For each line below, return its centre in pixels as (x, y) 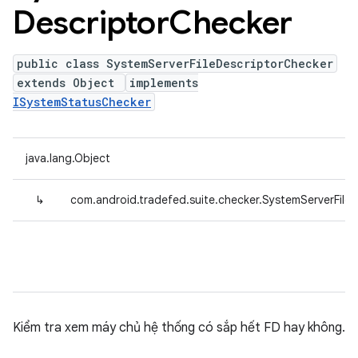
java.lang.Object (68, 158)
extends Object (69, 83)
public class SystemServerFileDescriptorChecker (175, 64)
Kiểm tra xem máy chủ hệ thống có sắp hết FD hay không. (179, 328)
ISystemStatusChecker (82, 102)
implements (164, 83)
